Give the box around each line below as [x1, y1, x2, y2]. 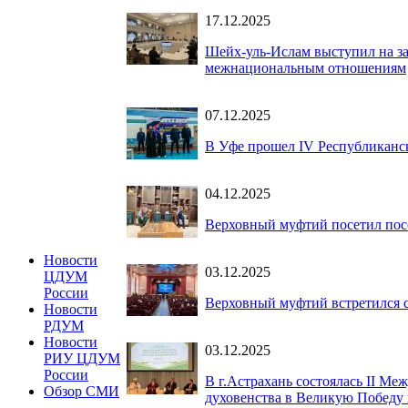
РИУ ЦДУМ [44, 351, 120, 366]
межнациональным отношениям [205, 59, 406, 76]
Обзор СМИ [44, 383, 119, 399]
